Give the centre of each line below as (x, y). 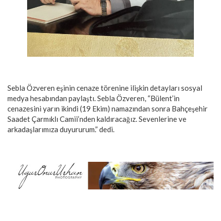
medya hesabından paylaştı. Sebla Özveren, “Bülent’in (93, 98)
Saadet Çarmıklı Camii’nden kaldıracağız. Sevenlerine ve (97, 119)
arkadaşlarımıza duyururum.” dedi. (61, 129)
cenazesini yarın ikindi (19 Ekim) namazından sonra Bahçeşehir (108, 108)
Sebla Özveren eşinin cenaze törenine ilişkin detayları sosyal (105, 88)
